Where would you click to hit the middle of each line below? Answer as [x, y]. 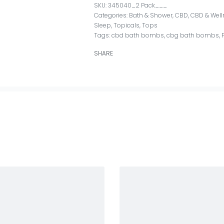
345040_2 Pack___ [138, 5]
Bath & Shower [151, 15]
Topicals [127, 25]
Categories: [112, 15]
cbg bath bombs [193, 35]
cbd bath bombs [138, 35]
